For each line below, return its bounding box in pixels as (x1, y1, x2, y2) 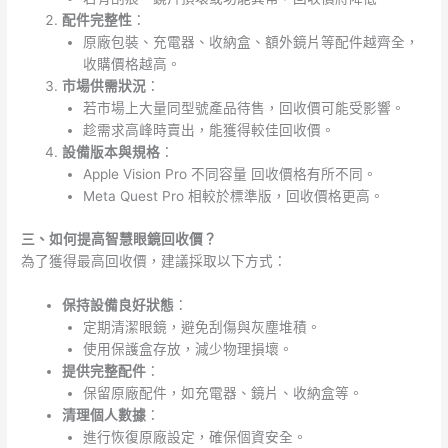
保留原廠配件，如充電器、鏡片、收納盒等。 (82, 384, 363, 401)
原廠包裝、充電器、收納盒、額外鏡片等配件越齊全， (82, 34, 419, 51)
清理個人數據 (62, 406, 147, 423)
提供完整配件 (62, 362, 147, 379)
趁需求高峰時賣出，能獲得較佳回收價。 (82, 122, 335, 139)
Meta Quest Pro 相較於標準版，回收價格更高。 (82, 188, 384, 205)
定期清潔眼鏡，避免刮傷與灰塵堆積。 (82, 318, 321, 335)
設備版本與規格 (62, 144, 161, 161)
